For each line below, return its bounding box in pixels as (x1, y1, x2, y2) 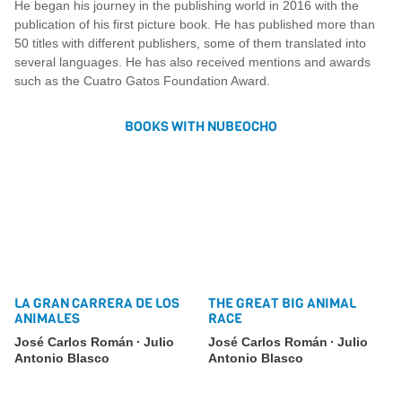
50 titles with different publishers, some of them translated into (14, 36, 366, 51)
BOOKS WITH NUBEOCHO (125, 118, 277, 136)
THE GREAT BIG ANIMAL (208, 294, 356, 313)
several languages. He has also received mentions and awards (14, 55, 371, 70)
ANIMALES (14, 310, 80, 328)
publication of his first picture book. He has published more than (14, 17, 375, 32)
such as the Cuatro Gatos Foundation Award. (14, 74, 270, 89)
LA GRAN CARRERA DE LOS (14, 294, 179, 313)
